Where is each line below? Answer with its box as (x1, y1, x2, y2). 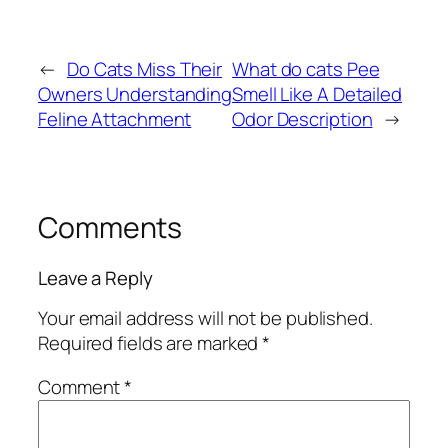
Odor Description (232, 105, 373, 132)
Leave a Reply (38, 264, 153, 291)
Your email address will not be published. (38, 305, 373, 332)
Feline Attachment (38, 105, 192, 132)
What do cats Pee (232, 55, 380, 82)
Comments (38, 207, 183, 247)
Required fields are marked (38, 330, 263, 357)
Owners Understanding (38, 80, 232, 107)
